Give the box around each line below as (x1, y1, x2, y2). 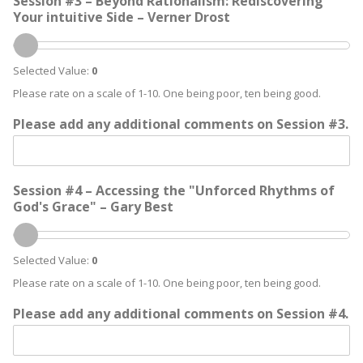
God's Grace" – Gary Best (13, 198, 173, 216)
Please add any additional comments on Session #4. (13, 305, 348, 322)
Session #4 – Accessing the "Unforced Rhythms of (13, 181, 335, 199)
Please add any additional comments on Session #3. (13, 115, 348, 133)
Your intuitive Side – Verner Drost (13, 8, 230, 26)
